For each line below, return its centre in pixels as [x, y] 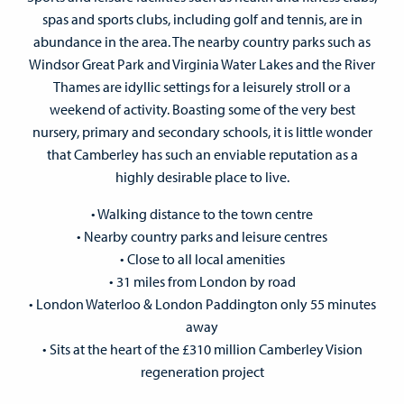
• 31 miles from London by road [202, 282]
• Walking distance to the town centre [202, 214]
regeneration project [202, 372]
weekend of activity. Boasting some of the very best [202, 110]
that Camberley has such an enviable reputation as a [202, 155]
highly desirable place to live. [202, 177]
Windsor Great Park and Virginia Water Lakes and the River [202, 64]
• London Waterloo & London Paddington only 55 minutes [202, 304]
